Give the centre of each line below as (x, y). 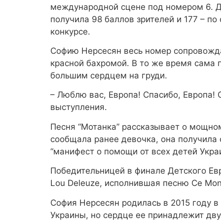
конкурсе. (70, 31)
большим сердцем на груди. (109, 76)
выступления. (79, 107)
